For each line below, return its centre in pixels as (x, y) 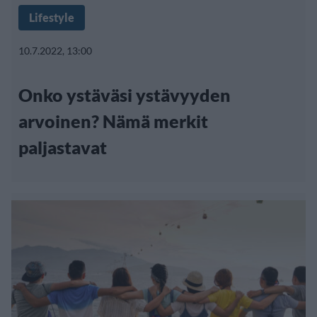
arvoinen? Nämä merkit (113, 121)
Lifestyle (52, 17)
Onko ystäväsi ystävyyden (125, 94)
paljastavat (63, 147)
